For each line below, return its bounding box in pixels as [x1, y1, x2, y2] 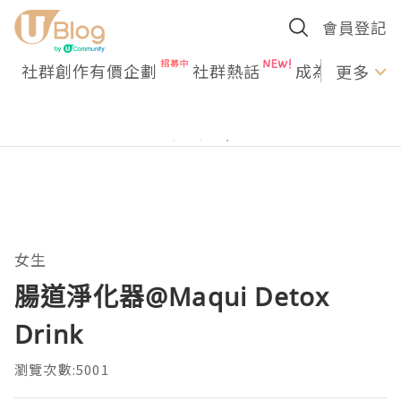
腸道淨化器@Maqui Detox [14, 279, 330, 313]
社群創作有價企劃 [21, 59, 158, 82]
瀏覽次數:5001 [14, 360, 109, 379]
